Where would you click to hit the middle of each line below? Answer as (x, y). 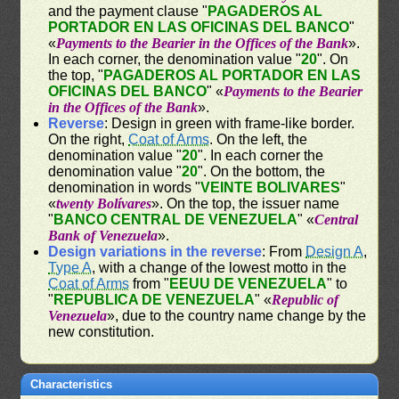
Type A (70, 267)
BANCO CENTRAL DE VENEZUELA (176, 219)
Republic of (305, 299)
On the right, (89, 139)
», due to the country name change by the (237, 315)
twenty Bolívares (104, 203)
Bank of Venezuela (103, 235)
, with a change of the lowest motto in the (220, 267)
